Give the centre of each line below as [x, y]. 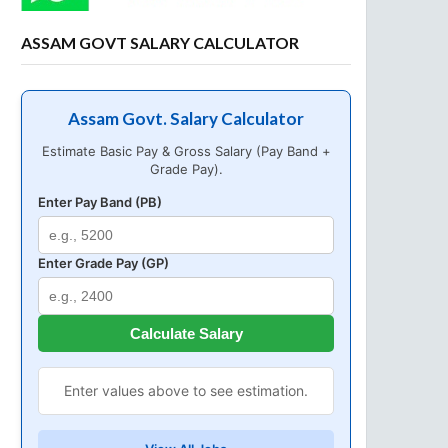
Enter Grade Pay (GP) [103, 263]
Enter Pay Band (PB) [100, 202]
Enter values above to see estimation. [186, 390]
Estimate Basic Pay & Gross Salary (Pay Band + [186, 151]
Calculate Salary [186, 333]
